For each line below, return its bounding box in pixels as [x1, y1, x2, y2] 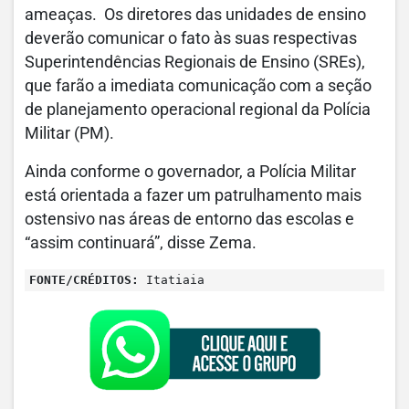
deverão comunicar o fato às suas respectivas [25, 29, 357, 48]
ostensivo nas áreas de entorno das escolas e [25, 210, 354, 229]
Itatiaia [139, 273, 204, 288]
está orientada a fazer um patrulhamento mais [25, 186, 362, 205]
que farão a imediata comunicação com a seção [25, 77, 372, 96]
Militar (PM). [25, 124, 114, 143]
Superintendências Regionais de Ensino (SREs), [25, 53, 365, 72]
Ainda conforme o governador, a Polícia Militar [25, 163, 356, 182]
